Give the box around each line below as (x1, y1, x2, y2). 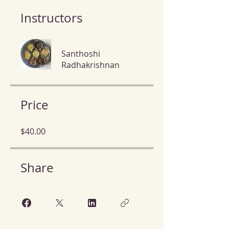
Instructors (20, 10, 82, 26)
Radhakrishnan (61, 59, 120, 71)
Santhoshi (61, 48, 100, 59)
